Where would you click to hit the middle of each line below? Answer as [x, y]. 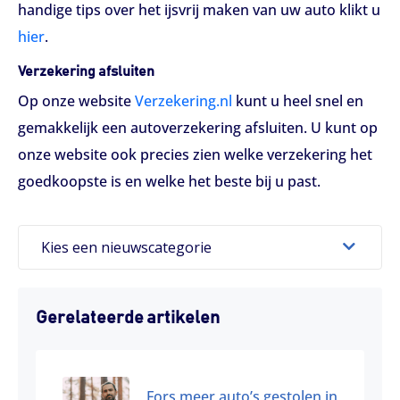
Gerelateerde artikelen [128, 317]
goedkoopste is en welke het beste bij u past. [169, 182]
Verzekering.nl [183, 101]
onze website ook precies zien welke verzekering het [195, 155]
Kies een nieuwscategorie [126, 247]
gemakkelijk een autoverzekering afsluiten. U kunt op [198, 128]
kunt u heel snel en [298, 101]
